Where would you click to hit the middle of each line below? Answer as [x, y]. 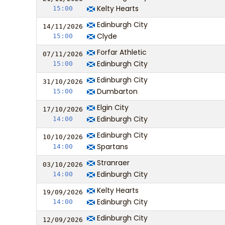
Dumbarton [116, 91]
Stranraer [112, 163]
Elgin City [112, 107]
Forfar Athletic [121, 52]
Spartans [111, 147]
